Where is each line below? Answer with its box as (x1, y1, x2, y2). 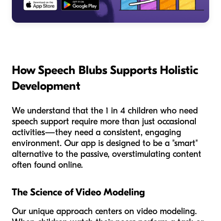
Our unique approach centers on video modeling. (12, 206, 197, 217)
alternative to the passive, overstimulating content (12, 148, 201, 159)
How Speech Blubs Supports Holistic (12, 63, 198, 77)
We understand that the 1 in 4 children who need (12, 105, 198, 116)
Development (12, 78, 80, 93)
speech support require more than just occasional (12, 116, 196, 127)
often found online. (12, 159, 83, 170)
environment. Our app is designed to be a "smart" (12, 138, 198, 148)
